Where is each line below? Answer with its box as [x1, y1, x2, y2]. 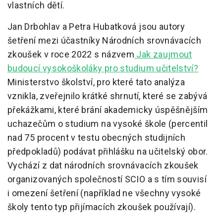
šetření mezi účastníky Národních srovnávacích [7, 35, 202, 46]
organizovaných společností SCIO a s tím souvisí [7, 174, 207, 185]
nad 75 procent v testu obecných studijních [7, 132, 186, 143]
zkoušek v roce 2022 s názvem [7, 49, 135, 60]
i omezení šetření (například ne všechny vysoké [7, 188, 201, 199]
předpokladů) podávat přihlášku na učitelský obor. [7, 146, 208, 157]
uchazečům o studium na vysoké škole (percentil [7, 118, 208, 129]
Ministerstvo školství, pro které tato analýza [7, 77, 185, 88]
